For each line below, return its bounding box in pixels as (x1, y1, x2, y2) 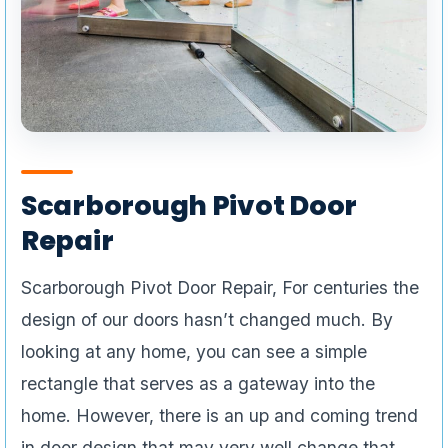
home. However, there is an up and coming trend (21, 405, 418, 427)
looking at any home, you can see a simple (21, 341, 367, 363)
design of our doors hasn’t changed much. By (21, 309, 393, 331)
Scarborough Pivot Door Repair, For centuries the (21, 277, 419, 299)
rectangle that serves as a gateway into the (21, 373, 375, 395)
